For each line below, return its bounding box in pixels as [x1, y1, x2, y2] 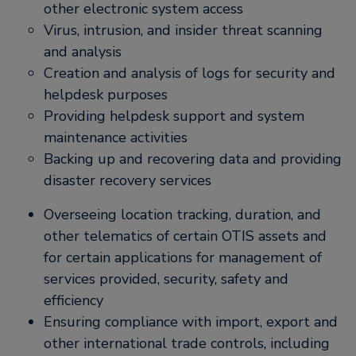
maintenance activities [44, 128, 188, 147]
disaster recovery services [44, 171, 211, 190]
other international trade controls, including [44, 334, 330, 353]
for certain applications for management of [44, 248, 322, 267]
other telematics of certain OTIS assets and [44, 226, 327, 246]
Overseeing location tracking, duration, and [44, 205, 321, 224]
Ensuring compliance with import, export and [44, 312, 338, 331]
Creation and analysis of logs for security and [44, 64, 335, 83]
